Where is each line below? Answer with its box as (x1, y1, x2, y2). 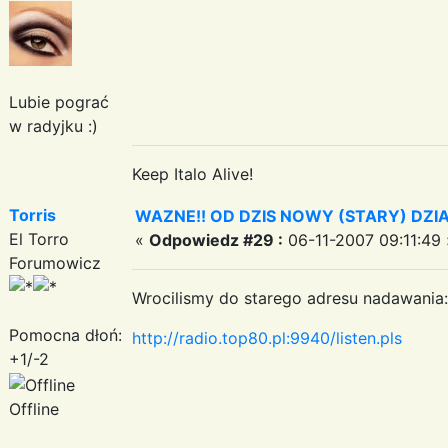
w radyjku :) (9, 115, 98, 136)
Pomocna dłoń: (9, 324, 122, 345)
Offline (9, 398, 59, 419)
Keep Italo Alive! (132, 163, 253, 184)
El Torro (9, 228, 69, 249)
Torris (9, 204, 56, 225)
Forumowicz (9, 252, 101, 273)
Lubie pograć (9, 91, 109, 112)
